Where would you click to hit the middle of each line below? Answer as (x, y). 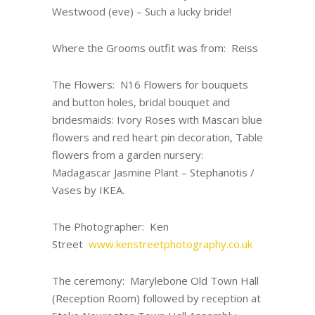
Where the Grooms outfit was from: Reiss (155, 48)
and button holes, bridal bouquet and (141, 102)
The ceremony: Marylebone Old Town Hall (155, 281)
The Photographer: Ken (110, 227)
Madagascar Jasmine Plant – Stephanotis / (153, 173)
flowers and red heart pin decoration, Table (157, 137)
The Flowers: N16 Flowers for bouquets (150, 85)
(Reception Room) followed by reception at (156, 298)
